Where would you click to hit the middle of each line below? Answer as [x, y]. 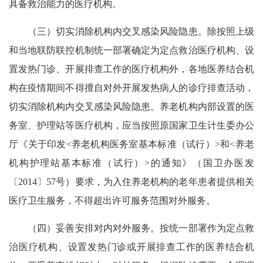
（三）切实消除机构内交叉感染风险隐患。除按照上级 [131, 31]
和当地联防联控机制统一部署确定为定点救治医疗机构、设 [131, 50]
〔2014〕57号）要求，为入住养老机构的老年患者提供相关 [131, 181]
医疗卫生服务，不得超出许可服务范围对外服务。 [112, 200]
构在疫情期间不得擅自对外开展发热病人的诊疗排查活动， [131, 87]
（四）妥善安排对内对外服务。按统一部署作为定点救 [131, 228]
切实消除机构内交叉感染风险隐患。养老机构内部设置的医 [131, 106]
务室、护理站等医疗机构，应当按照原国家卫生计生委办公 [131, 125]
